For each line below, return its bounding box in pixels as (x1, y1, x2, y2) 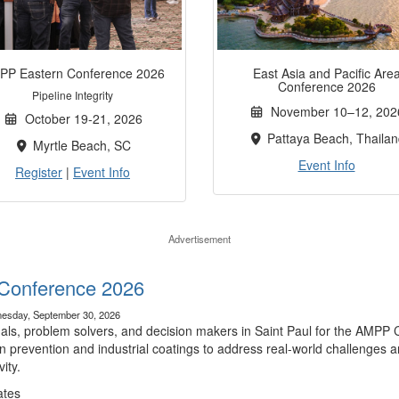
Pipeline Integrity (32, 87, 113, 103)
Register (15, 163, 62, 182)
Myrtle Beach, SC (29, 136, 132, 155)
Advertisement (168, 232, 231, 247)
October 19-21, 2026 (18, 110, 143, 128)
